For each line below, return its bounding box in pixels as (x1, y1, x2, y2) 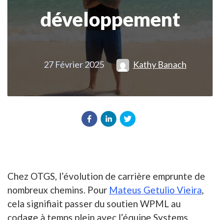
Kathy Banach (133, 59, 187, 70)
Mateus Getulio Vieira (109, 184, 202, 196)
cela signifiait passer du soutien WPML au (7, 198, 181, 210)
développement (40, 7, 180, 31)
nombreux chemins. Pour (7, 184, 109, 196)
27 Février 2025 (43, 59, 104, 70)
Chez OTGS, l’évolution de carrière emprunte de (7, 170, 205, 182)
